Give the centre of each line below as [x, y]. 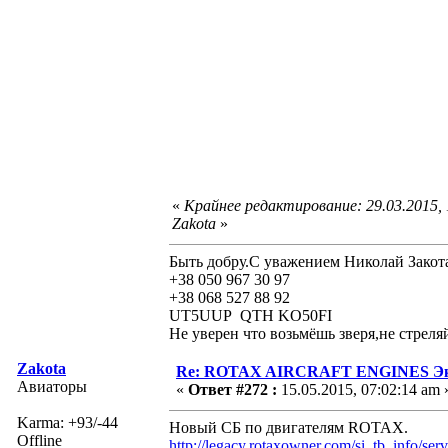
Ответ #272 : [232, 389]
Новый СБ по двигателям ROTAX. [288, 427]
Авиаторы [52, 386]
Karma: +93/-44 [67, 422]
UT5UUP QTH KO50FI [250, 315]
